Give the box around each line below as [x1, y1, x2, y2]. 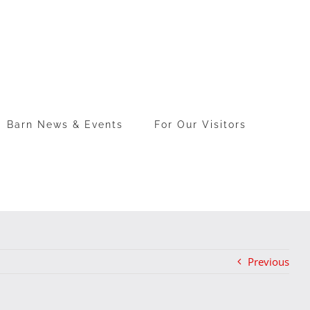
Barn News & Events [7, 118, 123, 130]
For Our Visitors [154, 118, 246, 130]
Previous [248, 255, 289, 268]
